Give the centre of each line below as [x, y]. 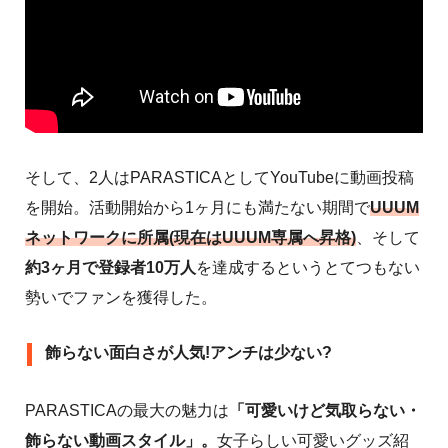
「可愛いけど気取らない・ [325, 410]
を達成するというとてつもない [308, 267]
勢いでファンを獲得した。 [121, 297]
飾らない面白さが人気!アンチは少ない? [188, 352]
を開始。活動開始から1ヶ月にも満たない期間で [197, 207]
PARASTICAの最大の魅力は [127, 410]
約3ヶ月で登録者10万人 [110, 267]
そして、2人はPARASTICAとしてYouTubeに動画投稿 [219, 177]
